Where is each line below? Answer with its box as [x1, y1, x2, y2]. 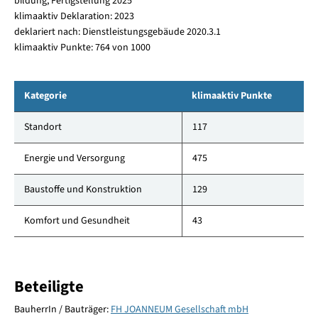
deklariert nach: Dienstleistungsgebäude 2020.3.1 [13, 25, 221, 40]
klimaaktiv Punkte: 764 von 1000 [13, 40, 150, 55]
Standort [23, 120, 62, 135]
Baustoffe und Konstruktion [23, 182, 142, 197]
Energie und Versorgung [23, 151, 125, 166]
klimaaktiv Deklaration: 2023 [13, 9, 134, 24]
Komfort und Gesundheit [23, 214, 130, 229]
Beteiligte [13, 275, 84, 299]
